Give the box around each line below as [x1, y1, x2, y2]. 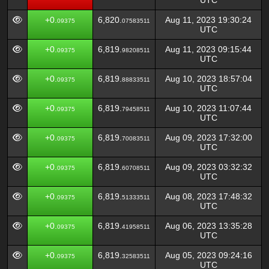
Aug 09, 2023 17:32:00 [165, 133, 252, 142]
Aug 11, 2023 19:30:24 [165, 15, 252, 25]
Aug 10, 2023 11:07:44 [165, 103, 252, 113]
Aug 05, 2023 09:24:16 [165, 250, 252, 260]
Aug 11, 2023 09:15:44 [165, 44, 252, 54]
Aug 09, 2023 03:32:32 [165, 162, 252, 172]
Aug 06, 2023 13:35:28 [165, 221, 252, 231]
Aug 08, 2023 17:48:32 [165, 192, 252, 201]
